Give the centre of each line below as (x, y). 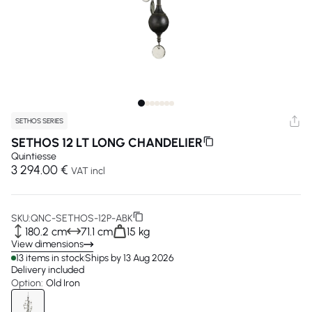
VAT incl (88, 171)
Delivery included (48, 270)
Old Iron (63, 283)
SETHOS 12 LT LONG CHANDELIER (107, 143)
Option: (27, 283)
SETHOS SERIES (39, 121)
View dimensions (47, 244)
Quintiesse (34, 156)
